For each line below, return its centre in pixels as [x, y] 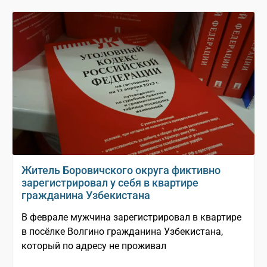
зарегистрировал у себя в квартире [110, 183]
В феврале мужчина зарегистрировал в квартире [131, 218]
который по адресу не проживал [94, 246]
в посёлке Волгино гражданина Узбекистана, [122, 232]
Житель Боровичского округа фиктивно [121, 170]
